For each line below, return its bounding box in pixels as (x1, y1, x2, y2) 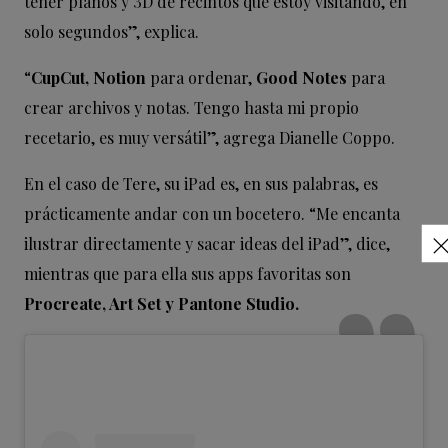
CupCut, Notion (31, 67, 146, 89)
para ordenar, (146, 67, 256, 89)
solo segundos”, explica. (24, 21, 199, 43)
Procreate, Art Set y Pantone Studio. (24, 293, 303, 315)
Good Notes (256, 67, 347, 89)
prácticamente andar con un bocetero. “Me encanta (24, 203, 400, 225)
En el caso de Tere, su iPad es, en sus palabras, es (24, 173, 378, 195)
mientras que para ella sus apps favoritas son (24, 263, 351, 285)
